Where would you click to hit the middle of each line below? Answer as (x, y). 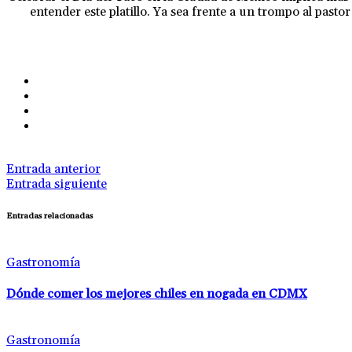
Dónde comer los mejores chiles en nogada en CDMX (157, 293)
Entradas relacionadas (49, 216)
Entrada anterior (53, 169)
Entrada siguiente (57, 183)
